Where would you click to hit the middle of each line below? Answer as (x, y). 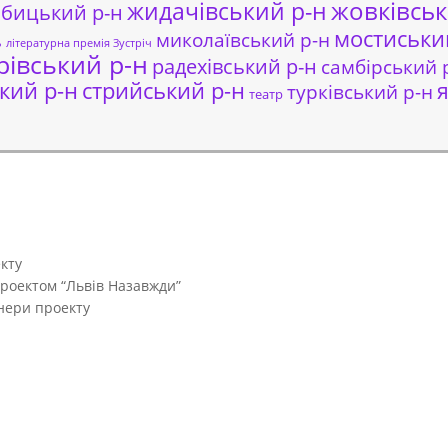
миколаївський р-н (243, 39)
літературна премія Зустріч (79, 43)
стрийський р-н (163, 90)
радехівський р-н (234, 66)
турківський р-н (359, 91)
